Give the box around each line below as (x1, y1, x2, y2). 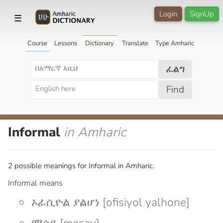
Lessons (54, 38, 77, 48)
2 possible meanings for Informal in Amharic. (8, 160, 154, 171)
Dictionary (85, 38, 114, 48)
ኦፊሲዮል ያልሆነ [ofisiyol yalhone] (31, 194, 190, 210)
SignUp (190, 9, 214, 19)
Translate (121, 38, 148, 48)
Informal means (8, 177, 63, 189)
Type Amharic (155, 38, 194, 48)
